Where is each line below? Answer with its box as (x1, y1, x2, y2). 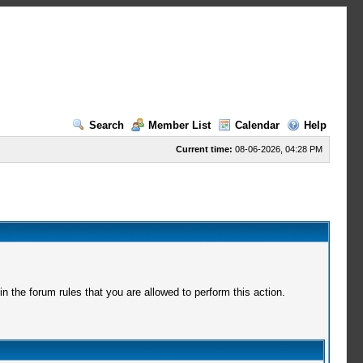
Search (88, 119, 124, 131)
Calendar (234, 119, 280, 131)
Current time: (175, 144, 233, 154)
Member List (147, 119, 211, 131)
